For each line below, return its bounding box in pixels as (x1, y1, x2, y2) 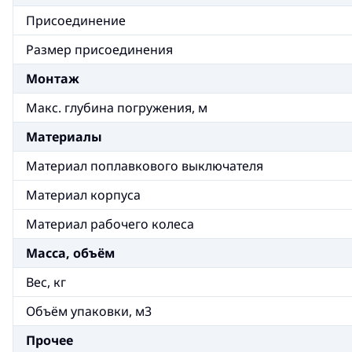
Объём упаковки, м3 (26, 302, 152, 320)
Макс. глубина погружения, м (26, 99, 207, 116)
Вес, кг (26, 273, 66, 291)
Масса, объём (26, 244, 115, 262)
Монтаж (26, 70, 79, 87)
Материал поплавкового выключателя (26, 157, 263, 174)
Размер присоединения (26, 41, 173, 58)
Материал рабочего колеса (26, 215, 194, 233)
